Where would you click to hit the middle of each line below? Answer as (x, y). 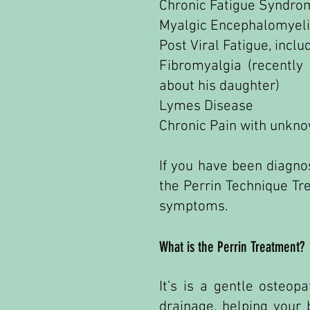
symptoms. (194, 207)
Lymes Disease (208, 106)
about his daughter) (219, 86)
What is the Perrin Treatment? (232, 247)
